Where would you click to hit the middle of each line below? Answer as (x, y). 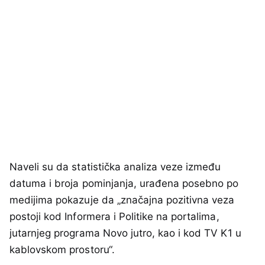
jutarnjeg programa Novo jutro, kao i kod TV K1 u (125, 233)
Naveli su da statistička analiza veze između (115, 167)
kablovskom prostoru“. (62, 250)
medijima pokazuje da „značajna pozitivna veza (122, 200)
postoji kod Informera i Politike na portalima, (114, 217)
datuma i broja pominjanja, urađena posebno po (124, 184)
